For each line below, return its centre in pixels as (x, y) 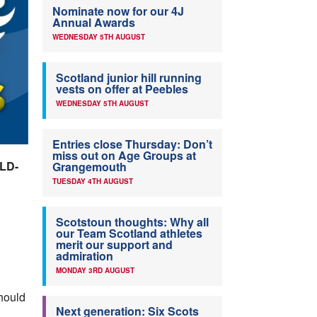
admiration (85, 256)
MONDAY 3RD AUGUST (95, 271)
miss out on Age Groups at (124, 156)
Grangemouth (90, 167)
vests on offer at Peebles (122, 89)
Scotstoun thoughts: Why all (132, 222)
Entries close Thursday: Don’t (132, 144)
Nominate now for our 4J (118, 11)
